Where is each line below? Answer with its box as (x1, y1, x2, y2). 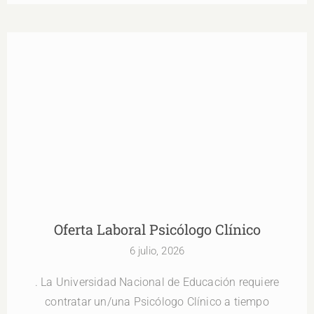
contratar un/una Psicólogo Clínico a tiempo (45, 295, 269, 309)
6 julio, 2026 (129, 245, 185, 258)
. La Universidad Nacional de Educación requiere (34, 275, 280, 289)
